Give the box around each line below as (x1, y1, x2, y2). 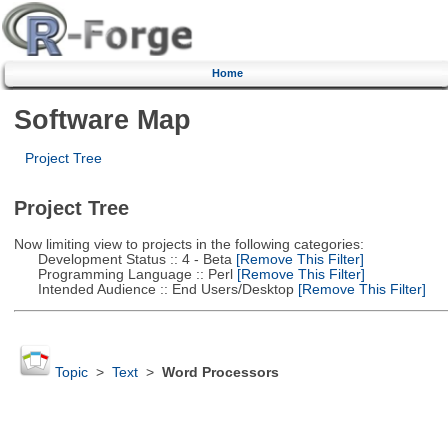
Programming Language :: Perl (13, 266, 233, 282)
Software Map (13, 103, 191, 135)
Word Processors (161, 365, 279, 381)
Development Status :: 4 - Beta (13, 251, 232, 267)
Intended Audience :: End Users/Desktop (13, 281, 294, 297)
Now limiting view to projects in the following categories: (13, 236, 364, 252)
